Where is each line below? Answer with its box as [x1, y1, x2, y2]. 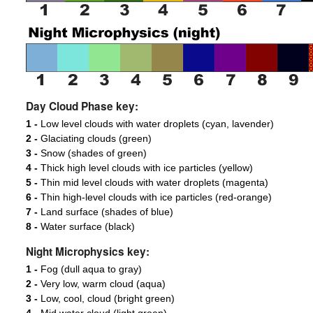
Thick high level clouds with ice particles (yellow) [37, 162, 253, 174]
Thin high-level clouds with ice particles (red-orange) [37, 191, 272, 203]
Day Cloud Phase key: [25, 99, 138, 115]
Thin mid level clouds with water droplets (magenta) [37, 177, 268, 189]
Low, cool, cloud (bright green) [37, 293, 175, 305]
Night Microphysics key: [25, 244, 150, 260]
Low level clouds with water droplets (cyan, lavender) [37, 118, 274, 130]
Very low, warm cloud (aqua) [37, 278, 166, 290]
